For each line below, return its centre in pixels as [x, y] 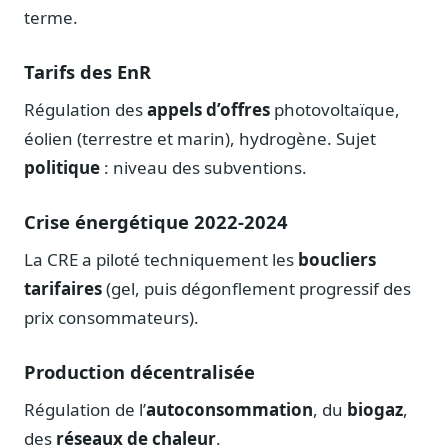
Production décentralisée [139, 372]
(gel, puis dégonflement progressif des [256, 289]
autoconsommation [229, 410]
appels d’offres [208, 110]
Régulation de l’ [85, 410]
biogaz [375, 410]
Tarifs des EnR [87, 72]
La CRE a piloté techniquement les [161, 260]
